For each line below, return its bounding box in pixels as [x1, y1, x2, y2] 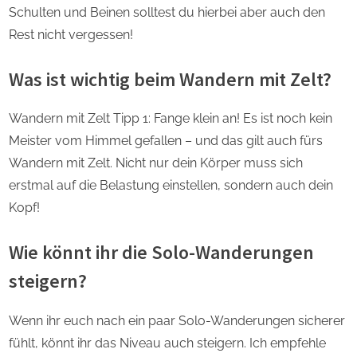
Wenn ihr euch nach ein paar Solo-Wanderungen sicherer [9, 312, 345, 328]
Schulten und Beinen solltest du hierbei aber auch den [9, 4, 325, 20]
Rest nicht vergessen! [9, 26, 133, 42]
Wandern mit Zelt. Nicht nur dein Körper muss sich [9, 155, 303, 171]
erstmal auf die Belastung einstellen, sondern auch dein [9, 178, 333, 194]
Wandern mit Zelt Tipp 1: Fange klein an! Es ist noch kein [9, 111, 332, 127]
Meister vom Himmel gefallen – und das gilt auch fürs [9, 133, 323, 149]
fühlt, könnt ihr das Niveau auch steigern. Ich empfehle [9, 335, 326, 351]
